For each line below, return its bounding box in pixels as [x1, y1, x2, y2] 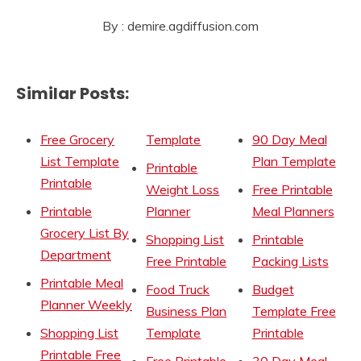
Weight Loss [146, 180, 220, 197]
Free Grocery [40, 131, 114, 147]
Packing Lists [251, 252, 329, 269]
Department [40, 246, 111, 263]
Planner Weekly [40, 296, 132, 313]
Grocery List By [40, 224, 129, 241]
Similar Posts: [16, 82, 129, 106]
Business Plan [146, 302, 227, 319]
